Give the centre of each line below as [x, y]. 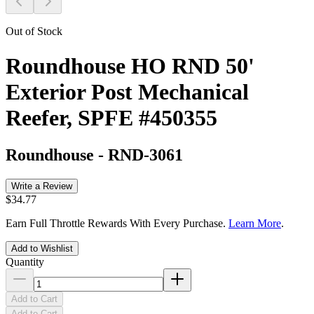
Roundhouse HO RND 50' [130, 66]
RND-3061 [145, 155]
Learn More [255, 223]
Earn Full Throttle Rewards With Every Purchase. [117, 223]
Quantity [25, 261]
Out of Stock [34, 32]
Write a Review [42, 186]
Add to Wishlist [42, 248]
